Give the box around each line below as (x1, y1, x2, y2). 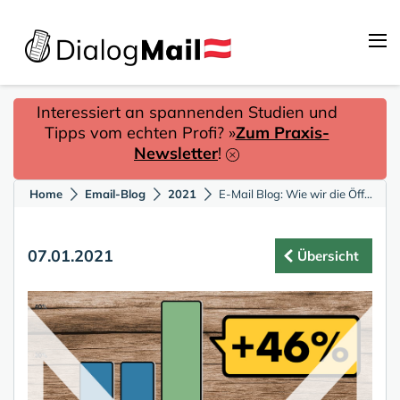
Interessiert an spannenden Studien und (36, 102, 337, 122)
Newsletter (134, 143, 218, 163)
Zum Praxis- (235, 122, 329, 143)
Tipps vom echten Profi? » (44, 122, 236, 143)
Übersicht (297, 247, 359, 264)
